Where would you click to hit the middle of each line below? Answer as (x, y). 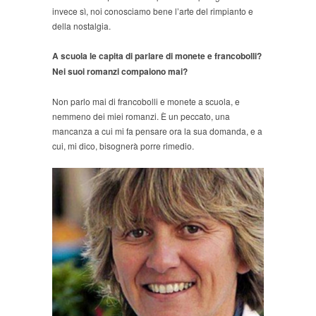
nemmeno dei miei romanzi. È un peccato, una (141, 116)
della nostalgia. (81, 26)
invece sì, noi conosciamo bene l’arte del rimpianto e (153, 11)
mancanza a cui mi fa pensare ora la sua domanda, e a (157, 131)
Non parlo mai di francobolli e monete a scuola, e (146, 102)
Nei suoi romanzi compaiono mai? (120, 72)
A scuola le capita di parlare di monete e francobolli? (157, 56)
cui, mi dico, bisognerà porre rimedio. (123, 146)
